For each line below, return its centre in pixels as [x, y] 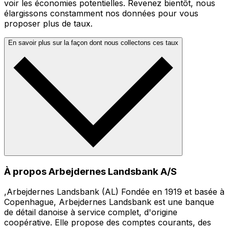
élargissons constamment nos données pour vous [101, 13]
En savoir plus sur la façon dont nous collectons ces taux [93, 42]
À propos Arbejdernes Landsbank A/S [90, 171]
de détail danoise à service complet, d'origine [91, 212]
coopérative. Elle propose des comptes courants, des [108, 223]
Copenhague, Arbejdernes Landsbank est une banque [109, 202]
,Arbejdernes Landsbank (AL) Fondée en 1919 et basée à [114, 192]
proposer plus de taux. [48, 23]
